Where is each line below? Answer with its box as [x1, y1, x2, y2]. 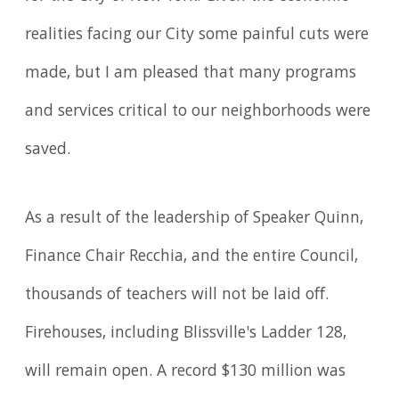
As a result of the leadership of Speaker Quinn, [25, 206, 364, 233]
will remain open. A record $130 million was [25, 359, 346, 387]
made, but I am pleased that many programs [25, 60, 357, 87]
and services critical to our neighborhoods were [25, 98, 371, 126]
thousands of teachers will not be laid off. [25, 282, 330, 310]
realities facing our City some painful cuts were [25, 21, 370, 49]
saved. [25, 136, 71, 164]
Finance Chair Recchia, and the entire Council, [25, 244, 359, 272]
